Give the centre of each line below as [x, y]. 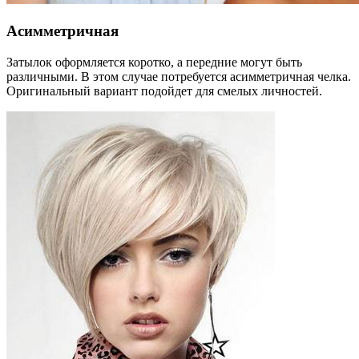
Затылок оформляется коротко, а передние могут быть [154, 62]
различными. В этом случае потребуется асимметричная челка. [179, 76]
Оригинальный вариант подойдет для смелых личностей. [164, 91]
